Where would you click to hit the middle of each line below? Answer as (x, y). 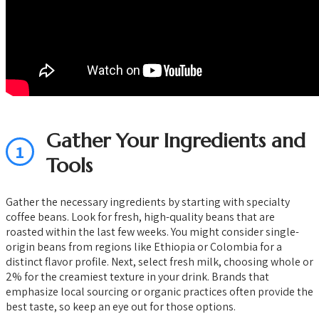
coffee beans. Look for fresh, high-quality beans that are (140, 216)
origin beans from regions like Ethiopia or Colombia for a (144, 246)
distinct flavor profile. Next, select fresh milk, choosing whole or (159, 261)
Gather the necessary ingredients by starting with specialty (148, 202)
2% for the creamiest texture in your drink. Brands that (137, 276)
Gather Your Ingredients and (176, 141)
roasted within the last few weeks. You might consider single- (152, 231)
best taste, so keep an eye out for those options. (121, 306)
